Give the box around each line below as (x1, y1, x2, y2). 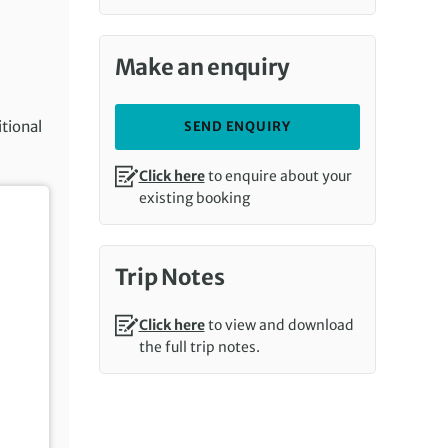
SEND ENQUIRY (183, 118, 291, 135)
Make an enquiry (114, 53, 290, 81)
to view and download (204, 316, 354, 334)
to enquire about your (204, 167, 352, 185)
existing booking (138, 189, 250, 207)
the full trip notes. (138, 338, 260, 356)
